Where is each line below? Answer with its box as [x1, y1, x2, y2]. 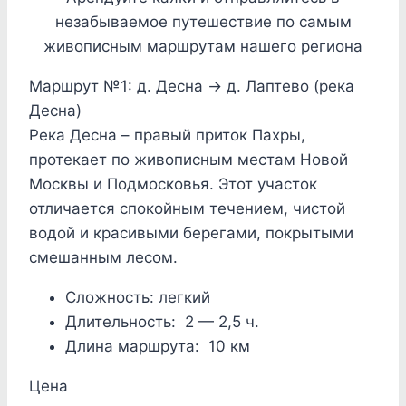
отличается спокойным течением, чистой [29, 199, 345, 218]
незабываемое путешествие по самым [54, 13, 352, 32]
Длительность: [65, 313, 185, 332]
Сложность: [65, 288, 159, 307]
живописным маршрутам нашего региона [43, 37, 362, 56]
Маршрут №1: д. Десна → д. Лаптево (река [29, 77, 354, 96]
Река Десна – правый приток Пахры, [29, 126, 305, 145]
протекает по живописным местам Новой [29, 150, 348, 169]
